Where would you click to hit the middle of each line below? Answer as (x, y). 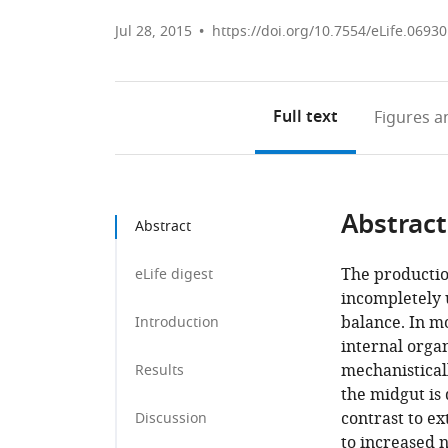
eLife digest (174, 274)
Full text (305, 118)
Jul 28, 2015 (153, 31)
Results (159, 370)
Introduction (177, 322)
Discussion (171, 418)
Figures (401, 118)
